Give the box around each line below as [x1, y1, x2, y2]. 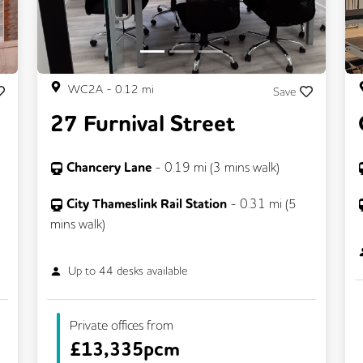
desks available [113, 263, 189, 278]
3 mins [213, 158, 250, 175]
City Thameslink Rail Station [66, 194, 227, 212]
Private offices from [70, 316, 173, 333]
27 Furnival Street [50, 109, 235, 139]
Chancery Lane [66, 158, 155, 176]
